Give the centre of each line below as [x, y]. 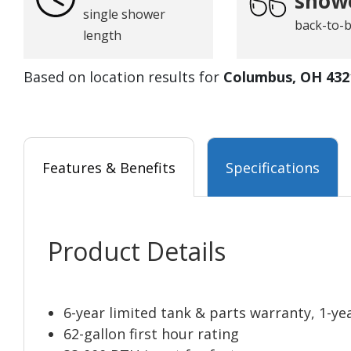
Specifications [273, 168]
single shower [124, 14]
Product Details [137, 251]
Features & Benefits [109, 168]
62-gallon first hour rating [151, 334]
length [102, 36]
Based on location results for [123, 77]
